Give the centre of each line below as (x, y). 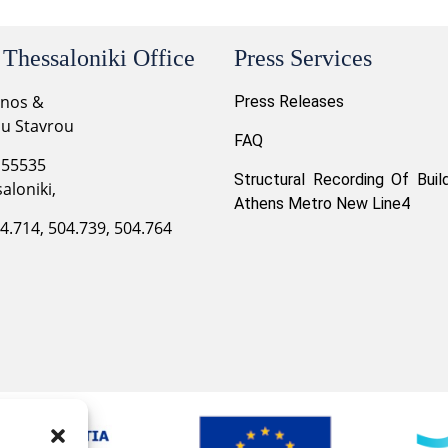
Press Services (303, 57)
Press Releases (289, 101)
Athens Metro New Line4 (322, 203)
